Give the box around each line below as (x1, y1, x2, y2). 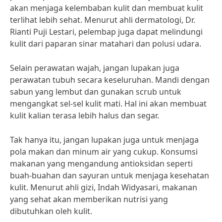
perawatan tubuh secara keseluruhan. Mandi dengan (10, 74, 210, 85)
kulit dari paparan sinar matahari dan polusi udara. (10, 38, 201, 49)
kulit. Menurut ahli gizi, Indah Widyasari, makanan (10, 182, 197, 193)
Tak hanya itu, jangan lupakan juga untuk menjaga (10, 134, 199, 145)
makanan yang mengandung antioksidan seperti (10, 158, 193, 169)
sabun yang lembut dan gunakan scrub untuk (10, 86, 181, 97)
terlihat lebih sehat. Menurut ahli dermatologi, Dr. (10, 14, 195, 25)
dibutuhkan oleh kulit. (10, 206, 92, 217)
